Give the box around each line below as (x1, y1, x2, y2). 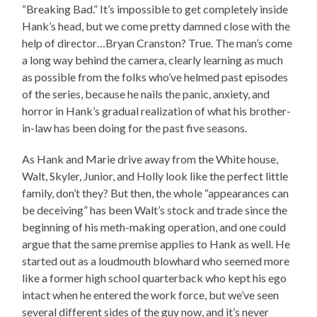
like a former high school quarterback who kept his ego (22, 271, 287, 285)
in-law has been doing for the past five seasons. (22, 121, 248, 135)
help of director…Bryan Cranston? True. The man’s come (22, 36, 293, 50)
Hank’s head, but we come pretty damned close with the (22, 19, 291, 33)
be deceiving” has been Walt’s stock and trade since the (22, 203, 288, 217)
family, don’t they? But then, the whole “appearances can (22, 186, 289, 200)
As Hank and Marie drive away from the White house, (22, 152, 279, 166)
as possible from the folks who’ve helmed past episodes (22, 70, 289, 84)
